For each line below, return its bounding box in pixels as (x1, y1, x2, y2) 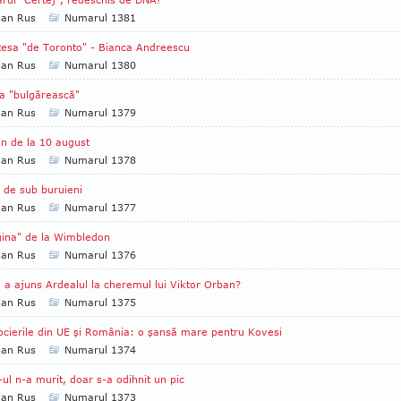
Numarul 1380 (64, 59, 136, 71)
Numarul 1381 (64, 12, 136, 23)
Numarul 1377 (64, 201, 136, 213)
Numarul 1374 (64, 344, 136, 355)
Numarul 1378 (64, 154, 136, 166)
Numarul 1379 (64, 107, 136, 118)
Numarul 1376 (64, 249, 136, 260)
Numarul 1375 (64, 296, 136, 308)
